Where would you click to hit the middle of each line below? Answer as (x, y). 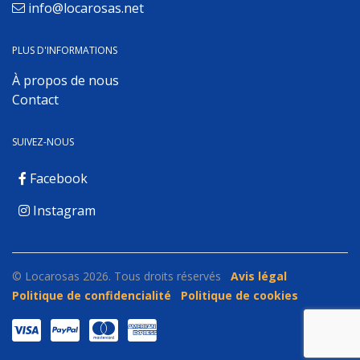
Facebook (57, 179)
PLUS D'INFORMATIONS (65, 51)
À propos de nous (65, 81)
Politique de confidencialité (92, 296)
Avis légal (259, 276)
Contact (35, 100)
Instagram (63, 211)
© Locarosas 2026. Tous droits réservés (117, 276)
